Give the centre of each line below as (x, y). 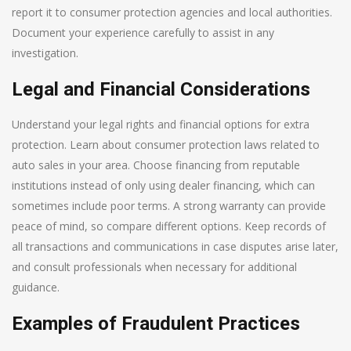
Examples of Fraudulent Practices (156, 323)
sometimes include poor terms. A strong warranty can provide (169, 205)
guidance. (36, 287)
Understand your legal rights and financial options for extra (161, 124)
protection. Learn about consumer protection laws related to (166, 144)
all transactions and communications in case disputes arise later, (175, 246)
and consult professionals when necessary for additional (154, 266)
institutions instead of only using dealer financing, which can (163, 185)
